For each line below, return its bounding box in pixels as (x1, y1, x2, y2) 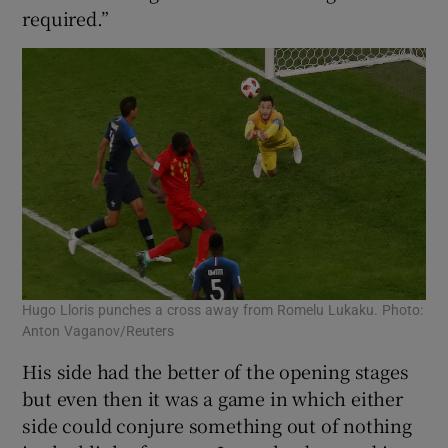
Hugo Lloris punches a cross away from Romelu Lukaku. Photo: (22, 302, 424, 317)
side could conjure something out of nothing (22, 411, 412, 438)
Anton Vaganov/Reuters (22, 323, 175, 338)
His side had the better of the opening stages (22, 357, 409, 384)
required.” (22, 4, 109, 31)
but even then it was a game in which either (22, 384, 403, 411)
